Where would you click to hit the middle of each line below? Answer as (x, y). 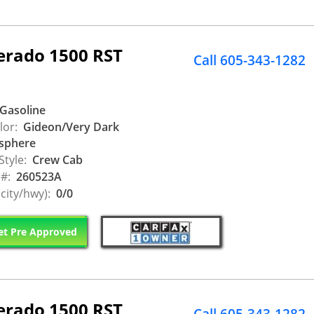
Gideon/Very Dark (70, 127)
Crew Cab (56, 159)
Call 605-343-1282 (250, 60)
